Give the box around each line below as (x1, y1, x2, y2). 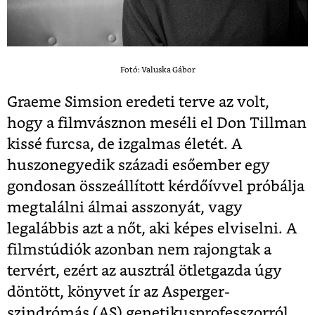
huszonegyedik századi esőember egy (7, 157, 270, 173)
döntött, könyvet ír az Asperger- (7, 284, 230, 300)
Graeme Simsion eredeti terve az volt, (7, 94, 269, 110)
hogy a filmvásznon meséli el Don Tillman (7, 115, 307, 131)
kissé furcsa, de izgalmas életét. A (7, 136, 242, 152)
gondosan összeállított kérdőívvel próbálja (7, 179, 304, 194)
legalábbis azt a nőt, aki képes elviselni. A (7, 221, 297, 236)
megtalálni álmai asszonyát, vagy (7, 200, 243, 215)
